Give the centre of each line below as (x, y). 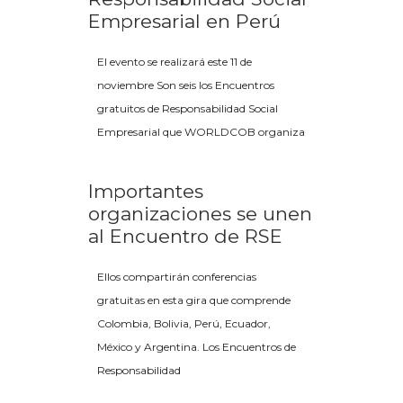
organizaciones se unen (200, 214)
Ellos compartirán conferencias (177, 277)
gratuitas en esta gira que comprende (194, 300)
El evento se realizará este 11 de (175, 62)
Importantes (146, 191)
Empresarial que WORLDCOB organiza (201, 132)
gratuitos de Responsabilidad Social (188, 108)
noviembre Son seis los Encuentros (186, 85)
